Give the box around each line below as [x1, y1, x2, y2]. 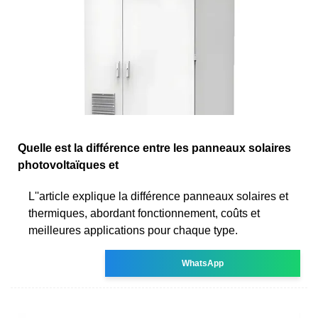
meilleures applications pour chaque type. [28, 224, 238, 236]
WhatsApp [182, 258, 224, 268]
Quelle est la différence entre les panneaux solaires [18, 141, 291, 154]
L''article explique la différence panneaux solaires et [28, 190, 288, 202]
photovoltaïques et [18, 158, 119, 171]
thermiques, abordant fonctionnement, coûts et [28, 207, 260, 219]
